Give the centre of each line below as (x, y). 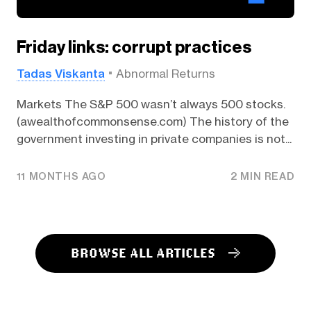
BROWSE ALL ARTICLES (143, 253)
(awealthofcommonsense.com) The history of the (152, 122)
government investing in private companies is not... (154, 139)
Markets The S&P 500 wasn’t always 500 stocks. (151, 104)
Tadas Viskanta (60, 73)
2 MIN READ (263, 176)
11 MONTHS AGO (61, 176)
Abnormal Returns (165, 73)
